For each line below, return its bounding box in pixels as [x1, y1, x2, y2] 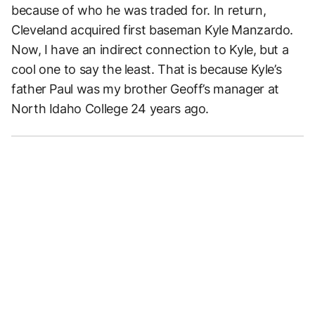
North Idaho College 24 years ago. [11, 101, 210, 116]
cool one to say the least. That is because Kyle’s [11, 61, 282, 77]
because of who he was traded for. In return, [11, 2, 266, 18]
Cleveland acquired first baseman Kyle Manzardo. [11, 22, 294, 37]
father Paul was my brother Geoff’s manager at [11, 81, 279, 96]
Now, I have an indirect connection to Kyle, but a [11, 41, 289, 57]
